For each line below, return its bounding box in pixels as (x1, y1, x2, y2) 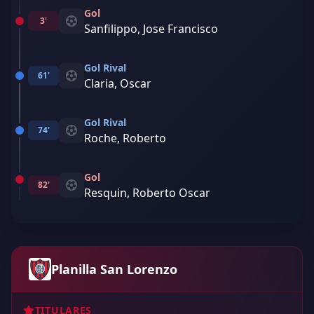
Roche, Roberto (84, 130, 166, 146)
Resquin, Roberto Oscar (84, 185, 210, 200)
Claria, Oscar (84, 76, 151, 91)
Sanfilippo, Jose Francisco (84, 21, 218, 36)
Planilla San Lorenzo (51, 261, 177, 278)
